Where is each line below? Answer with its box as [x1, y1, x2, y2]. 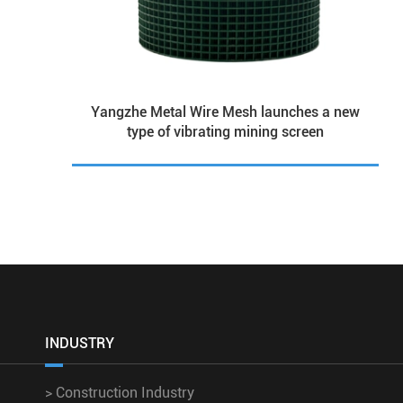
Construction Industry [52, 383, 194, 401]
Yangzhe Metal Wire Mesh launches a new [91, 103, 361, 121]
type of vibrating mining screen [127, 123, 325, 141]
